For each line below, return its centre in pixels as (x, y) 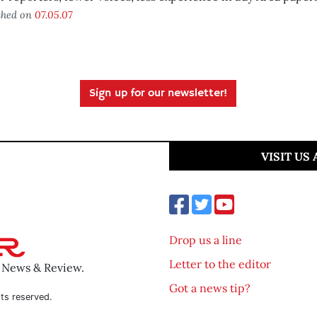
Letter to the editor (220, 264)
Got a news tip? (210, 288)
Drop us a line (206, 240)
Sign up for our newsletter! (158, 93)
